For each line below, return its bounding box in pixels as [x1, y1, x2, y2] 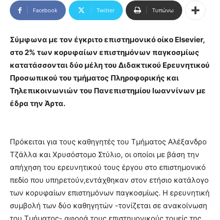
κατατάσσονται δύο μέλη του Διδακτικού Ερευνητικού [10, 60, 210, 70]
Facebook [33, 6, 57, 14]
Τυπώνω [152, 6, 174, 14]
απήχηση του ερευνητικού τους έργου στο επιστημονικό [10, 163, 206, 172]
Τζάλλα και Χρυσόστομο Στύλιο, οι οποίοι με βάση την [10, 150, 199, 160]
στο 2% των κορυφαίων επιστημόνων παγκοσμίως [10, 48, 199, 57]
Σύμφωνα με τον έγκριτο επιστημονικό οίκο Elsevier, [10, 35, 205, 45]
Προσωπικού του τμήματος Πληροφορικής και [10, 73, 179, 83]
